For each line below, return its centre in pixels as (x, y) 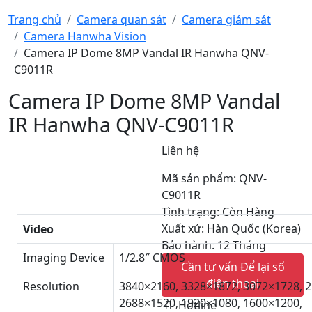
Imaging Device (64, 258)
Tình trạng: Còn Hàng (218, 212)
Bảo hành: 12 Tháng (214, 245)
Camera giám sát (226, 19)
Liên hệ (181, 150)
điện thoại (233, 283)
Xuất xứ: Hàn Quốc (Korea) (232, 228)
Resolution (51, 286)
